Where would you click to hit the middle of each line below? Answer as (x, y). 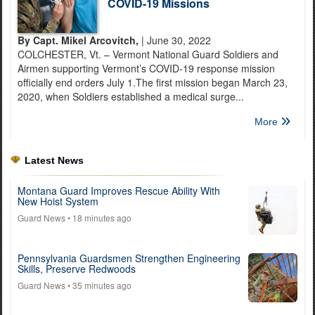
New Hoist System (58, 201)
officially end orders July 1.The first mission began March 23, (153, 83)
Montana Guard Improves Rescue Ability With (119, 191)
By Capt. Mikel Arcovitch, (78, 40)
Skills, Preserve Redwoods (77, 269)
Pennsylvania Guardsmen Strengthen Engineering (129, 258)
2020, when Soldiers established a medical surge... (131, 97)
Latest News (54, 161)
